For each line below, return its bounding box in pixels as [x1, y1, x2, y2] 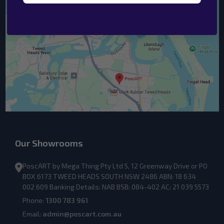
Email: [22, 209, 42, 218]
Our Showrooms [15, 137, 83, 148]
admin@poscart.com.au [42, 209, 121, 218]
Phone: [22, 196, 45, 204]
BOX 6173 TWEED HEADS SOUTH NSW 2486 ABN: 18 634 [22, 172, 196, 180]
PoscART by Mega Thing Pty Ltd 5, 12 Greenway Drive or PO [22, 161, 207, 170]
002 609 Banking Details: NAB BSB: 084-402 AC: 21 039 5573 [22, 182, 209, 191]
